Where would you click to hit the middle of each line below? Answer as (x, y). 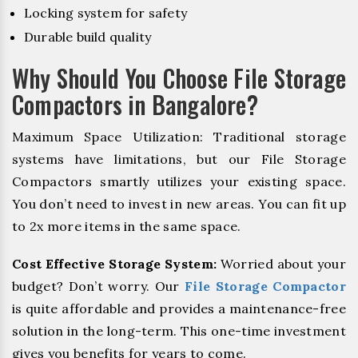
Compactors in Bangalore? (135, 105)
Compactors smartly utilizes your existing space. (179, 182)
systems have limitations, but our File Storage (179, 159)
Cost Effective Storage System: (115, 264)
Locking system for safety (105, 13)
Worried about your (282, 264)
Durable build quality (88, 37)
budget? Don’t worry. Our (99, 286)
